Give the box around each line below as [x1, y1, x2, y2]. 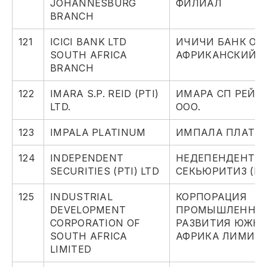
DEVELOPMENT [50, 204, 126, 216]
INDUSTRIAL [50, 191, 113, 203]
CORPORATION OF [50, 217, 141, 229]
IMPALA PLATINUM [50, 126, 146, 139]
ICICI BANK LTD [50, 36, 127, 48]
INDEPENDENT [50, 152, 124, 164]
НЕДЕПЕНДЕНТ [176, 152, 255, 164]
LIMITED [50, 243, 92, 256]
